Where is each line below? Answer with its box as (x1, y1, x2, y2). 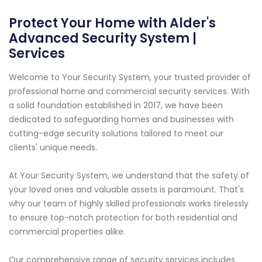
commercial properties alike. (9, 226, 125, 238)
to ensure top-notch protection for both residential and (9, 212, 237, 224)
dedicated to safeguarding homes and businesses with (9, 113, 234, 126)
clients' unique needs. (9, 142, 97, 154)
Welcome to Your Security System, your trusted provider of (9, 71, 251, 84)
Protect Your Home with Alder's (9, 14, 216, 33)
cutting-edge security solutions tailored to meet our (9, 127, 223, 140)
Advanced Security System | (9, 29, 196, 48)
